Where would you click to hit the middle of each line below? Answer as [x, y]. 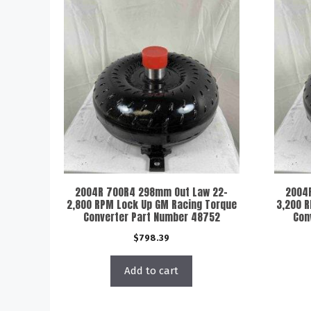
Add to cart [152, 270]
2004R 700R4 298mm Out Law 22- [152, 192]
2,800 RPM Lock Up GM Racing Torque [151, 204]
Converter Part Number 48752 [151, 217]
